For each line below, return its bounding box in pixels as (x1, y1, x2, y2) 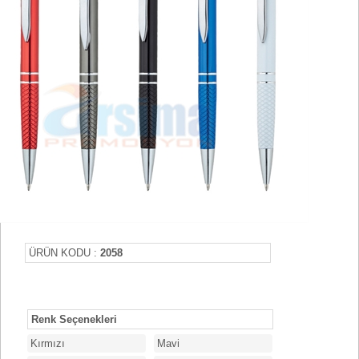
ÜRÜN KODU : (29, 247, 100, 259)
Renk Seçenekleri (31, 313, 117, 325)
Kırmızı (30, 337, 65, 349)
